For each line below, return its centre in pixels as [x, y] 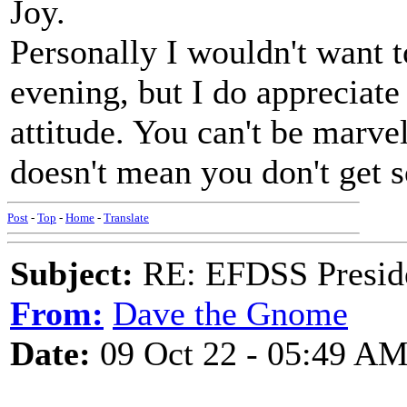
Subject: [72, 273]
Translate [126, 218]
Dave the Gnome [230, 313]
